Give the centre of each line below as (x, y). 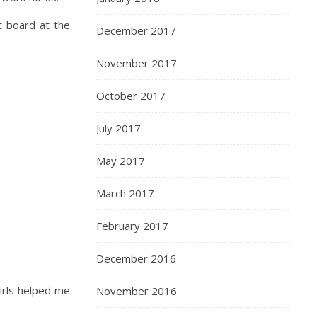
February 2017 (132, 226)
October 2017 (131, 96)
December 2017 (136, 30)
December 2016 (136, 258)
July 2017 (119, 128)
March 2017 (125, 193)
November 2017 (137, 63)
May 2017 (121, 161)
